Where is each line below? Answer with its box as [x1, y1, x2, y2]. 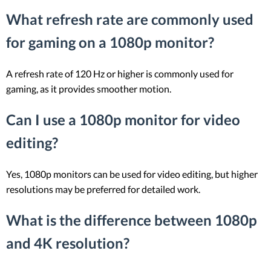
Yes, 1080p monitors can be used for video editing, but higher [6, 168, 258, 180]
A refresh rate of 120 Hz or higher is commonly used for [6, 68, 233, 80]
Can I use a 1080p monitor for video [6, 111, 240, 129]
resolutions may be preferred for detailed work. [6, 183, 200, 195]
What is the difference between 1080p [6, 211, 257, 229]
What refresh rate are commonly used [6, 10, 253, 28]
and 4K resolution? [6, 234, 129, 252]
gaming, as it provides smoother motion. [6, 83, 171, 95]
